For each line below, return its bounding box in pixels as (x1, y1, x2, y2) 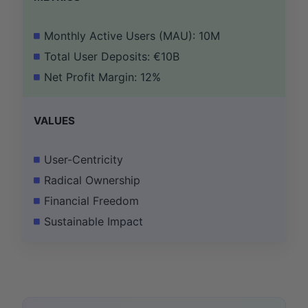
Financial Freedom (44, 194, 139, 208)
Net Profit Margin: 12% (44, 70, 161, 85)
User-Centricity (44, 153, 123, 167)
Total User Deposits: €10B (44, 49, 179, 64)
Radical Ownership (44, 173, 140, 188)
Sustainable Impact (44, 214, 143, 229)
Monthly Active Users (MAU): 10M (44, 29, 220, 43)
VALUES (34, 114, 75, 128)
